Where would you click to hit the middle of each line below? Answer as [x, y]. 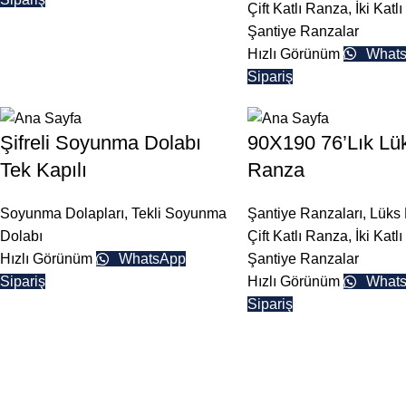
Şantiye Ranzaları [304, 214]
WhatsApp [150, 259]
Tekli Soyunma [179, 214]
